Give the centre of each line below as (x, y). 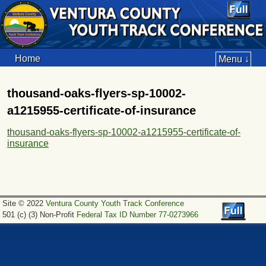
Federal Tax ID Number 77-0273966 (137, 214)
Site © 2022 (24, 203)
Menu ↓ (234, 59)
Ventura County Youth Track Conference (115, 203)
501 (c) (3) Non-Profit (39, 214)
